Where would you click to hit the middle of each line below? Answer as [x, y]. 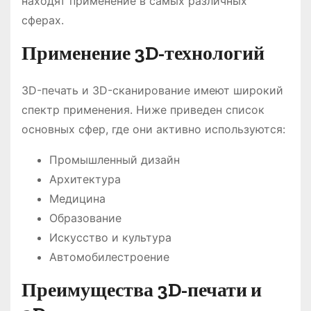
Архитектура [85, 179]
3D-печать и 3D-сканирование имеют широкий [152, 90]
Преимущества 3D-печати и [142, 289]
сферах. [43, 20]
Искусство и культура [110, 237]
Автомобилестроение [109, 257]
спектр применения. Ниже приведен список [143, 109]
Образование [85, 218]
